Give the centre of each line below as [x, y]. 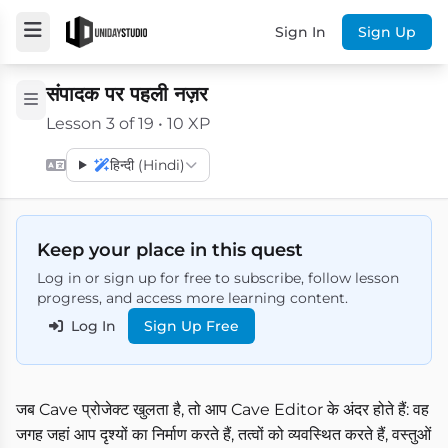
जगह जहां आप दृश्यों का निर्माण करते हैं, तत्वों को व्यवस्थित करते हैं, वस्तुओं [223, 434]
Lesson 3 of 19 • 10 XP [128, 123]
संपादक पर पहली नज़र [127, 94]
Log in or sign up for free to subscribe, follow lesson [218, 278]
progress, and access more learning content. [192, 298]
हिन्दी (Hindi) [147, 165]
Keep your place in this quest [170, 250]
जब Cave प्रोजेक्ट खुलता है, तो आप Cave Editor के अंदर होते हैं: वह [222, 409]
